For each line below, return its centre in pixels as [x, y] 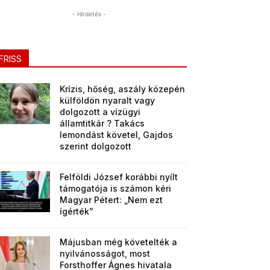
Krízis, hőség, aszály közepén [123, 89]
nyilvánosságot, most [105, 253]
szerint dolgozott [96, 146]
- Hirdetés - [89, 14]
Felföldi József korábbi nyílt [119, 177]
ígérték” [77, 211]
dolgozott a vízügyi [100, 112]
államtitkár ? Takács [102, 123]
